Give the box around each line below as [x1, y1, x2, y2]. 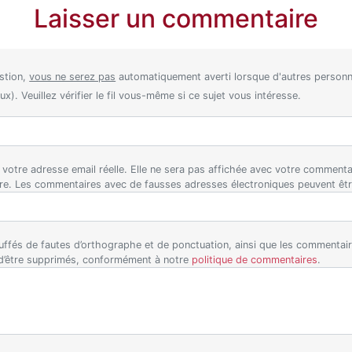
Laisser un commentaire [34, 2, 318, 34]
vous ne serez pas [29, 71, 116, 83]
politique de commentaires [191, 254, 317, 266]
